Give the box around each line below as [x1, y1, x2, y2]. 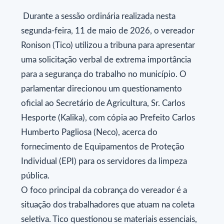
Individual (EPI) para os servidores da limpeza [21, 157, 187, 166]
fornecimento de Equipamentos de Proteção [21, 142, 184, 151]
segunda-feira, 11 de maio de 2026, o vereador [21, 26, 194, 35]
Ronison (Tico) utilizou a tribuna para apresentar [21, 41, 195, 50]
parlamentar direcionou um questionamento [21, 84, 182, 93]
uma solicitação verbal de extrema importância [21, 55, 191, 64]
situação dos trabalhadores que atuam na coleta [21, 200, 194, 209]
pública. [21, 171, 49, 180]
